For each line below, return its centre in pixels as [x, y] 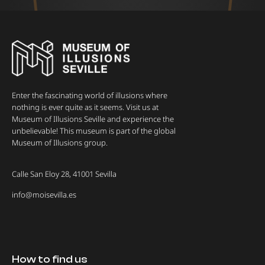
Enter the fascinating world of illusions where [90, 95]
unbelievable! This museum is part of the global [94, 130]
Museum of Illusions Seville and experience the [93, 119]
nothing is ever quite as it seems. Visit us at [85, 107]
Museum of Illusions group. [60, 142]
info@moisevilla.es [44, 194]
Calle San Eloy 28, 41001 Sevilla [64, 174]
